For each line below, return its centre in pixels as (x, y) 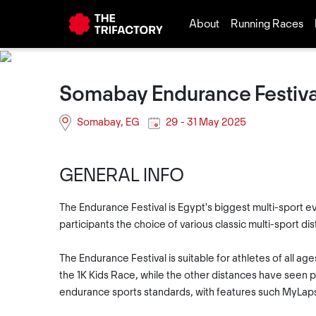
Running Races (267, 24)
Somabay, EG (108, 123)
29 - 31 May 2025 (206, 123)
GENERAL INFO (122, 177)
